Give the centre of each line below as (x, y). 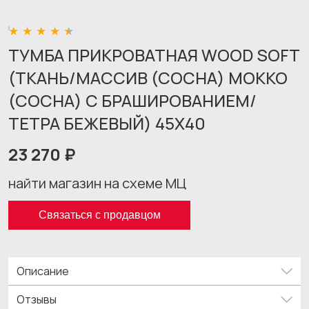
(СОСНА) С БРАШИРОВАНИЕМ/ (132, 100)
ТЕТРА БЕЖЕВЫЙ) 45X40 (107, 123)
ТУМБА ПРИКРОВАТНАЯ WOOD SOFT (154, 55)
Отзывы (37, 299)
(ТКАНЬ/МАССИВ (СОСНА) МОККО (148, 78)
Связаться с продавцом (99, 215)
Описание (43, 271)
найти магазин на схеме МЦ (97, 183)
